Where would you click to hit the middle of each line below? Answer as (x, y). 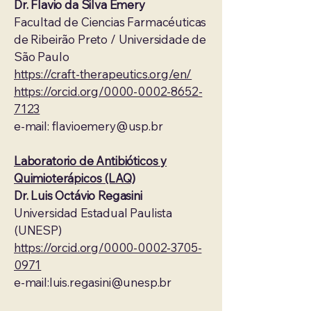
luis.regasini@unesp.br (110, 282)
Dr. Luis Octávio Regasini (78, 195)
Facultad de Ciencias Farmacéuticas (110, 22)
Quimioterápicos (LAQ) (75, 178)
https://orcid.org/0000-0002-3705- (108, 247)
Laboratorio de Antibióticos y (91, 161)
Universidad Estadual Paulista (93, 213)
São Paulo (42, 57)
